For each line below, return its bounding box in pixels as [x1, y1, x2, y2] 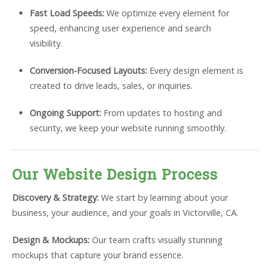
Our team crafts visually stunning [90, 234, 223, 246]
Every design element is [146, 65, 243, 77]
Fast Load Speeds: [29, 7, 104, 19]
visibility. [29, 38, 62, 50]
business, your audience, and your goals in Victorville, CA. [12, 207, 238, 219]
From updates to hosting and [100, 107, 222, 119]
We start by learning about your [99, 192, 228, 204]
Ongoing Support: [29, 107, 101, 119]
